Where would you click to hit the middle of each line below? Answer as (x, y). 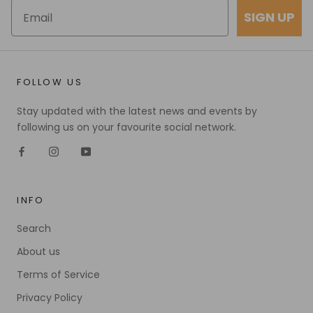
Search (34, 229)
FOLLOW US (50, 82)
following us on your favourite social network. (126, 128)
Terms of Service (58, 275)
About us (38, 252)
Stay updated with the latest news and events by (137, 111)
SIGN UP (269, 17)
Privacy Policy (50, 298)
